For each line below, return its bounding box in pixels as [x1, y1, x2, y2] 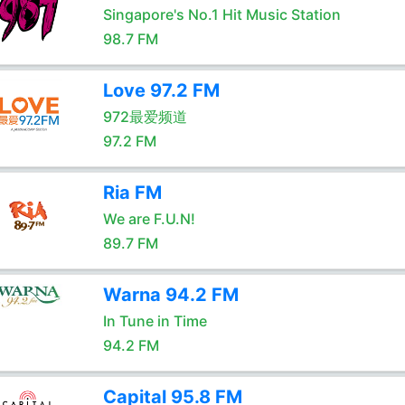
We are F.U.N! [102, 210, 195, 228]
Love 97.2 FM [102, 80, 220, 101]
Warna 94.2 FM [102, 284, 239, 306]
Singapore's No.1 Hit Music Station [102, 5, 341, 24]
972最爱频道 [102, 108, 187, 126]
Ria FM [102, 182, 162, 203]
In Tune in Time [102, 312, 207, 330]
